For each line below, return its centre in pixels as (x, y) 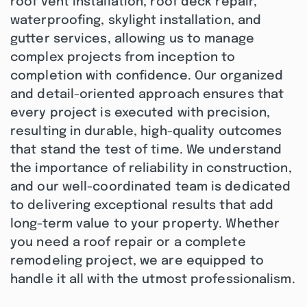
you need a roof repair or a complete (128, 243)
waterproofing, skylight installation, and (136, 21)
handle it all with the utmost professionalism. (153, 280)
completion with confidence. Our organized (147, 76)
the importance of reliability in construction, (151, 169)
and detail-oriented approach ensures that (147, 95)
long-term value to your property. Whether (145, 224)
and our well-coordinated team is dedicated (151, 187)
